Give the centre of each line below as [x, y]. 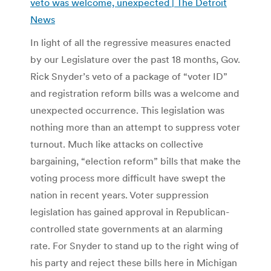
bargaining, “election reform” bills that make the [135, 161]
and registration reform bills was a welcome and [135, 93]
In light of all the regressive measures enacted [130, 42]
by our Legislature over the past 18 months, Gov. [135, 59]
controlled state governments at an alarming [126, 228]
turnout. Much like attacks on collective [117, 144]
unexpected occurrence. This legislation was [127, 110]
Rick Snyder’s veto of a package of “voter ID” [129, 76]
